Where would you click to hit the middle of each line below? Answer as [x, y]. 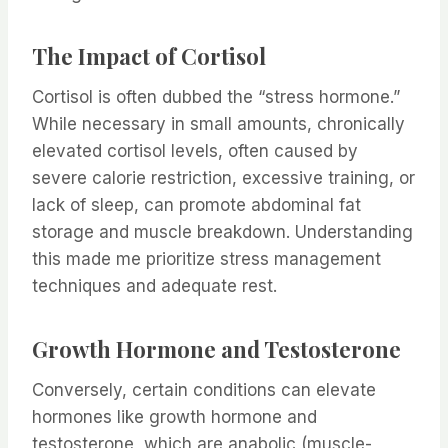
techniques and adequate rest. [154, 286]
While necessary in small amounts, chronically [218, 124]
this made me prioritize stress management [206, 259]
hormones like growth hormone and [174, 417]
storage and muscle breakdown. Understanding [222, 232]
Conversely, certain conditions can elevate [204, 390]
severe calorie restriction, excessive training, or [223, 178]
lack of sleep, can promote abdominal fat [196, 205]
